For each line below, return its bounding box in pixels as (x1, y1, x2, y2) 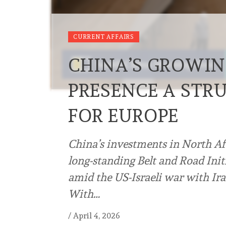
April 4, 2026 (73, 211, 120, 221)
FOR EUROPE (68, 105, 179, 127)
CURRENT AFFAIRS (73, 33, 134, 41)
